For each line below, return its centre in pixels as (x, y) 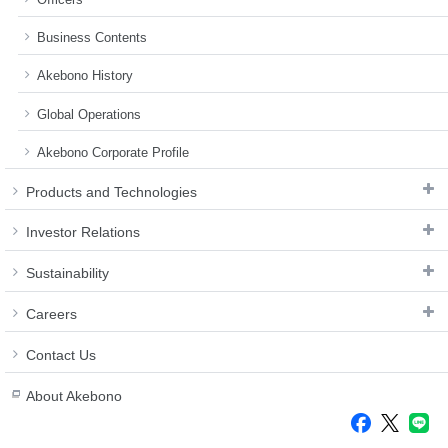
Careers (51, 313)
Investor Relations (83, 232)
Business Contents (92, 38)
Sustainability (67, 273)
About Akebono (74, 395)
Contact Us (61, 354)
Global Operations (89, 114)
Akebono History (85, 76)
